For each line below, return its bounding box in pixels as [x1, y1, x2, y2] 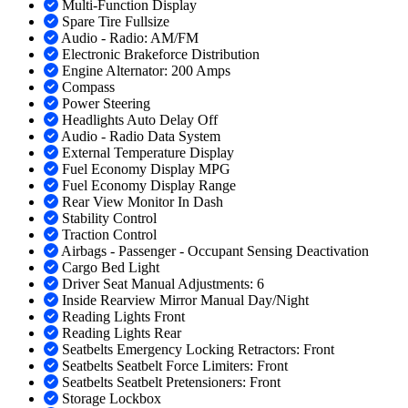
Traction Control [62, 227, 157, 243]
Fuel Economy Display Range [62, 178, 236, 194]
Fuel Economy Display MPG [62, 161, 230, 178]
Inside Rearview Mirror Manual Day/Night [62, 292, 309, 309]
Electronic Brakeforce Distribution [62, 46, 260, 63]
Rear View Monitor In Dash [62, 194, 223, 210]
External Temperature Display [62, 145, 234, 161]
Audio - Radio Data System [61, 128, 220, 145]
